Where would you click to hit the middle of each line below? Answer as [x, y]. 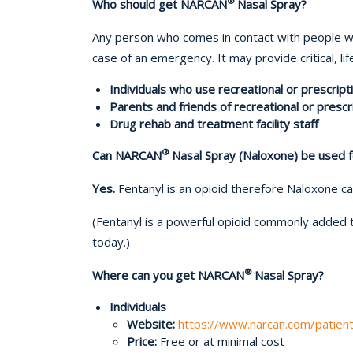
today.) [111, 242]
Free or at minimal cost [222, 341]
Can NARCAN [127, 155]
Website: [151, 323]
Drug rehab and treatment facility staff [214, 123]
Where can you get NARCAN [168, 275]
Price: [143, 341]
